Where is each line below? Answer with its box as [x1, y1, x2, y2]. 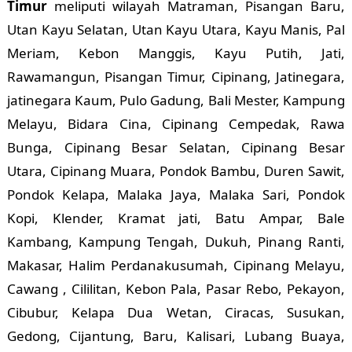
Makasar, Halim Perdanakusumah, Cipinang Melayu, [6, 256, 346, 275]
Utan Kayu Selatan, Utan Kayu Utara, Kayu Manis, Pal [6, 20, 346, 39]
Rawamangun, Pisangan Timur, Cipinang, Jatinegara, [6, 68, 346, 86]
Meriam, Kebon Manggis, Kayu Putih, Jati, [6, 44, 346, 63]
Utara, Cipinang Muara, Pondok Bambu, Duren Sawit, [6, 162, 346, 181]
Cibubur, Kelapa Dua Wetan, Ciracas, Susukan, [6, 303, 346, 322]
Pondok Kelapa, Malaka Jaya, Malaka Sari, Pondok [6, 185, 346, 204]
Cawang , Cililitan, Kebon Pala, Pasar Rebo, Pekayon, [6, 280, 346, 299]
